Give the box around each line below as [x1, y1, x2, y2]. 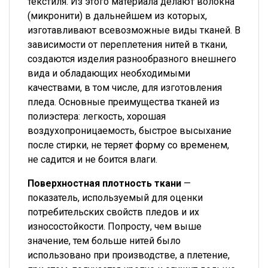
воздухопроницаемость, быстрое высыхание [28, 125, 232, 136]
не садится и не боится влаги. [28, 154, 157, 165]
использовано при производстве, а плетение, [28, 249, 230, 261]
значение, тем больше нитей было [28, 235, 181, 246]
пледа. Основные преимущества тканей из [28, 96, 220, 108]
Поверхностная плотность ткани [28, 178, 181, 189]
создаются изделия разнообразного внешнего [28, 53, 236, 65]
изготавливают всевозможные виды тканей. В [28, 25, 240, 36]
